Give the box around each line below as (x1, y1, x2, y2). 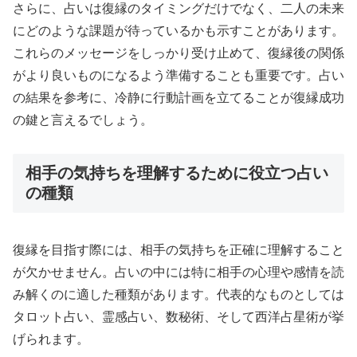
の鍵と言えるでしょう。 (13, 112, 153, 127)
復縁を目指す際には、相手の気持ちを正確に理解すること (13, 242, 344, 257)
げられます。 (13, 331, 89, 346)
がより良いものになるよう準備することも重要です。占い (13, 68, 344, 82)
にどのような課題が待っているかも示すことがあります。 (13, 23, 344, 37)
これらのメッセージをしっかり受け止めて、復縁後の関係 (13, 45, 344, 60)
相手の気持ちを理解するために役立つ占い (25, 164, 328, 182)
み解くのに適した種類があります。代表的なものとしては (13, 287, 344, 301)
